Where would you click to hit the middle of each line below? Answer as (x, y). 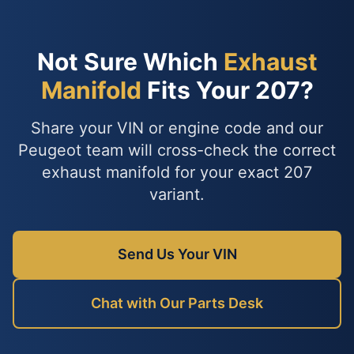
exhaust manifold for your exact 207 (177, 172)
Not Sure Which (130, 62)
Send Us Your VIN (177, 254)
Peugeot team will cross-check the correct (177, 150)
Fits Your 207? (227, 90)
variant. (177, 194)
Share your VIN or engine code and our (177, 128)
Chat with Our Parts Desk (177, 303)
